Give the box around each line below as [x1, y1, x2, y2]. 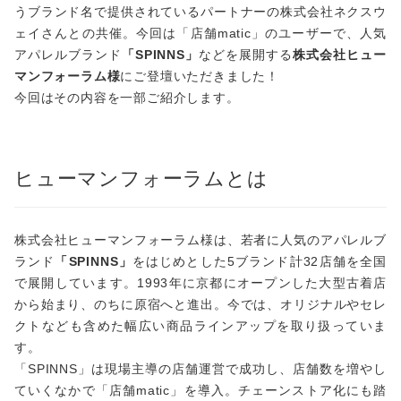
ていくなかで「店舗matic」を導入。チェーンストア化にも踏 [14, 382, 387, 397]
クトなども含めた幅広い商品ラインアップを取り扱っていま [14, 318, 387, 333]
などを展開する [199, 47, 294, 62]
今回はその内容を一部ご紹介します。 [14, 90, 240, 105]
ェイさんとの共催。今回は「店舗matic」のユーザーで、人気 [14, 25, 387, 40]
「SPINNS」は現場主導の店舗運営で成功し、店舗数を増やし [14, 361, 387, 376]
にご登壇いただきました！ [120, 68, 280, 83]
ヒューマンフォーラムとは [14, 166, 269, 190]
